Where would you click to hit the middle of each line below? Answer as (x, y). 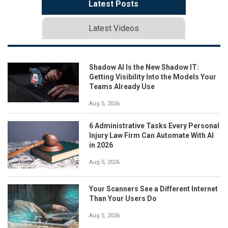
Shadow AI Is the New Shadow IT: (144, 67)
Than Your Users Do (123, 198)
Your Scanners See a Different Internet (153, 189)
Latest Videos (113, 28)
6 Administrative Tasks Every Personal (154, 125)
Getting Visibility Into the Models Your (153, 77)
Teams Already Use (122, 86)
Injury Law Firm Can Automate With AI (151, 135)
